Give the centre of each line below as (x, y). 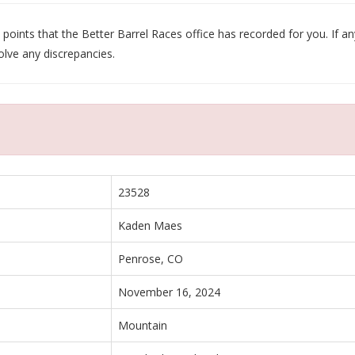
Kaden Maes (150, 225)
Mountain (143, 325)
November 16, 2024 (169, 292)
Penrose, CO (151, 258)
